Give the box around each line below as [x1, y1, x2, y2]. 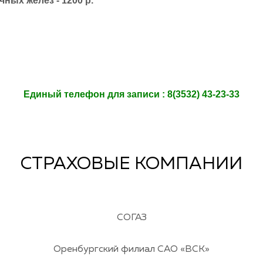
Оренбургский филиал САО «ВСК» [53, 244, 210, 254]
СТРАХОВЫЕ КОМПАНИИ [21, 156, 242, 174]
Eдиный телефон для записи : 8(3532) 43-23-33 [23, 89, 240, 99]
